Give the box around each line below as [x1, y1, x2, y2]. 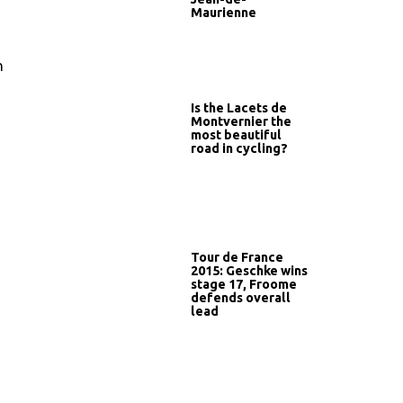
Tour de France [191, 249, 283, 264]
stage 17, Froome [191, 276, 297, 291]
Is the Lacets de [191, 100, 287, 115]
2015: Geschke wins [191, 263, 308, 278]
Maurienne [191, 4, 256, 20]
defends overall [191, 290, 291, 305]
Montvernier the [191, 113, 291, 129]
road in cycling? [191, 140, 288, 156]
